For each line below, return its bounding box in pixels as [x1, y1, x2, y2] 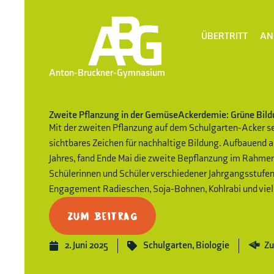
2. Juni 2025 [65, 240, 108, 251]
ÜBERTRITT [201, 31, 248, 42]
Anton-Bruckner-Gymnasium [49, 67, 165, 80]
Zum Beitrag [67, 211, 138, 221]
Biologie [196, 240, 229, 251]
